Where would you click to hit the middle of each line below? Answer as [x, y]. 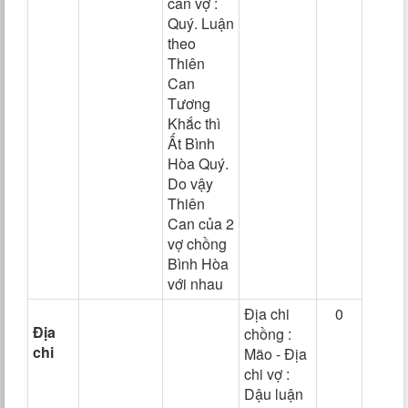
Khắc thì [194, 123]
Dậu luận [274, 394]
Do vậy [190, 184]
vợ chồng [197, 244]
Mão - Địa [275, 354]
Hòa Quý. [198, 163]
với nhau [195, 284]
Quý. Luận [201, 23]
